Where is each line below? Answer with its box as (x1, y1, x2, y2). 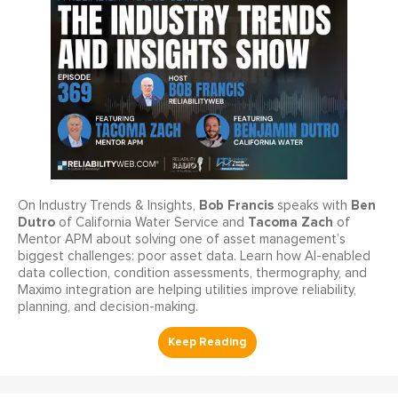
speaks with (274, 199, 351, 213)
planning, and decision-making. (18, 300, 198, 314)
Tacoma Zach (248, 214, 333, 231)
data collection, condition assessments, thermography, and (18, 267, 367, 281)
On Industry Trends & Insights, (18, 199, 199, 213)
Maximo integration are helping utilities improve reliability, (18, 283, 356, 298)
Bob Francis (199, 197, 274, 214)
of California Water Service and (55, 216, 248, 230)
